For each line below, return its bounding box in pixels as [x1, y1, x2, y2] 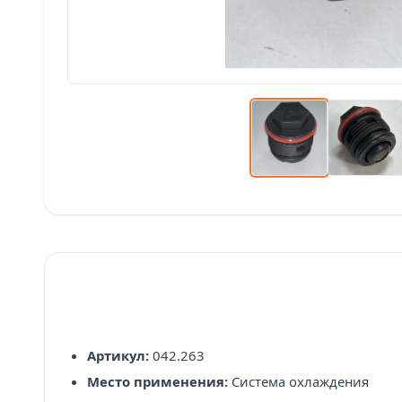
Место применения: [86, 372, 228, 391]
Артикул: [86, 345, 149, 364]
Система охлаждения [227, 372, 369, 391]
